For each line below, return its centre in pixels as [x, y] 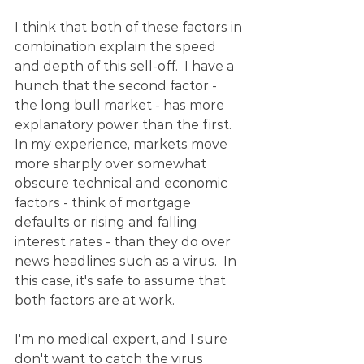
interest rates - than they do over [124, 242]
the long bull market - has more [121, 105]
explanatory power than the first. [126, 125]
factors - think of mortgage [104, 203]
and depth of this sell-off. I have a [126, 66]
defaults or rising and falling [108, 222]
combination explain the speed [117, 47]
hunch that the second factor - [117, 86]
